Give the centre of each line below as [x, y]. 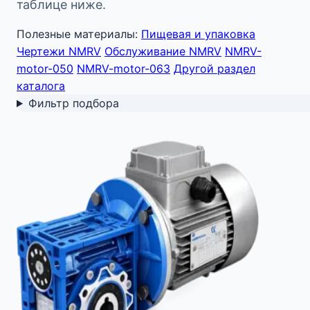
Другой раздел [215, 69]
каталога [41, 86]
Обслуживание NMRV [163, 51]
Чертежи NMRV [59, 51]
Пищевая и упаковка [198, 34]
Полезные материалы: [77, 34]
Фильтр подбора [73, 103]
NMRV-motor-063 [124, 69]
